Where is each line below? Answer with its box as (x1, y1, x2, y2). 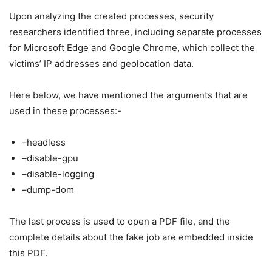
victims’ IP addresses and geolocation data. (9, 57, 194, 69)
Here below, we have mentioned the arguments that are (9, 89, 248, 101)
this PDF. (9, 246, 50, 259)
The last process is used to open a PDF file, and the (9, 215, 230, 227)
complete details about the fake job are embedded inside (9, 231, 253, 243)
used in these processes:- (9, 104, 121, 117)
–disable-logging (22, 168, 94, 180)
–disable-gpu (22, 152, 78, 164)
